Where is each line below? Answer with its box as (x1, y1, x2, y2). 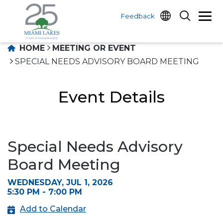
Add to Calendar (20, 204, 86, 214)
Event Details (58, 87, 165, 107)
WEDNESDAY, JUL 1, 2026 (7, 178, 113, 187)
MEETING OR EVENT (52, 43, 136, 53)
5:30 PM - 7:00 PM (7, 187, 82, 197)
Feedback (121, 12, 155, 20)
